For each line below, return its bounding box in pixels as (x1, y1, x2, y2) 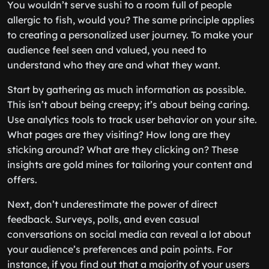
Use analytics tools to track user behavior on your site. (7, 113, 257, 125)
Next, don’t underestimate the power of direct (7, 198, 217, 210)
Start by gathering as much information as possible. (7, 83, 246, 95)
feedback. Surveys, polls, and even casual (7, 213, 199, 225)
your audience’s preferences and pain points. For (7, 243, 232, 255)
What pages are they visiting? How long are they (7, 128, 230, 141)
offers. (7, 174, 37, 186)
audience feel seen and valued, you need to (7, 44, 207, 56)
